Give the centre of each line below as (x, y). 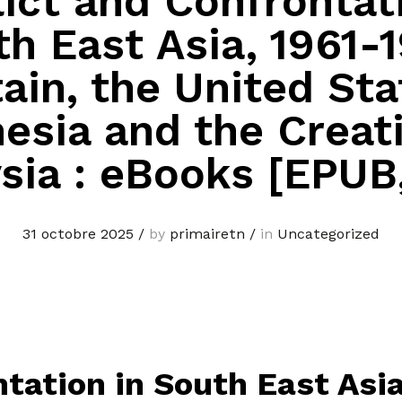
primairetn (207, 234)
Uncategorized (328, 234)
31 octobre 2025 (78, 234)
